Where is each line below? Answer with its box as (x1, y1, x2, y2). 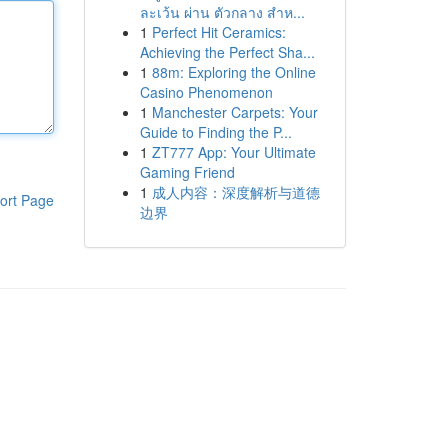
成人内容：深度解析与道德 (151, 182, 320, 202)
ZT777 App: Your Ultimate (151, 142, 316, 162)
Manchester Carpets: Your (151, 102, 318, 122)
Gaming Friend (139, 162, 235, 182)
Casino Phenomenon (139, 82, 273, 102)
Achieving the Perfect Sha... (139, 42, 315, 62)
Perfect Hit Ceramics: (151, 22, 286, 42)
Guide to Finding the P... (139, 122, 292, 142)
